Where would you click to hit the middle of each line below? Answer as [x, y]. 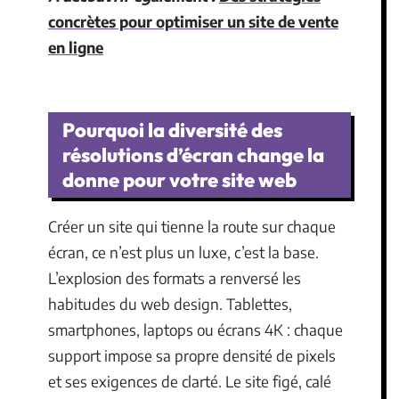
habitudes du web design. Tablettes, [170, 304]
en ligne [76, 47]
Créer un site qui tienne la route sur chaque [192, 226]
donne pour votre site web [179, 180]
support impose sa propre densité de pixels [192, 355]
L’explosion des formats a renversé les [175, 278]
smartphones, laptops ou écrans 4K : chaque [195, 330]
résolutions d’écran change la [193, 155]
